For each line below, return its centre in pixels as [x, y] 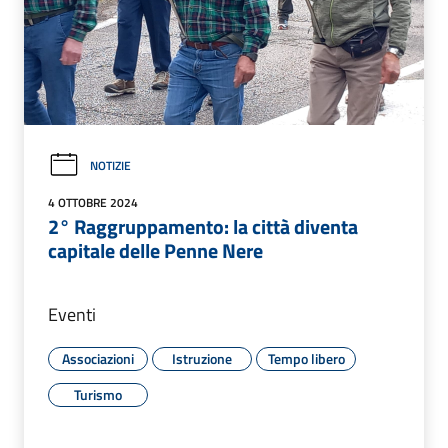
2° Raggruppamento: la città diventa [203, 227]
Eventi [72, 315]
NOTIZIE [110, 165]
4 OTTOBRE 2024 [93, 203]
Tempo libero [306, 359]
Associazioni [98, 359]
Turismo [98, 395]
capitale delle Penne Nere [155, 251]
